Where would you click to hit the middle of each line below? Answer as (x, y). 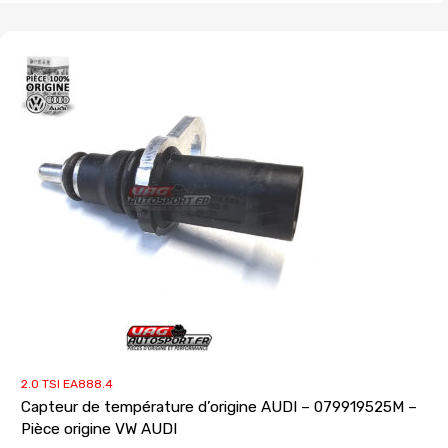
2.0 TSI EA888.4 (67, 383)
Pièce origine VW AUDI (99, 428)
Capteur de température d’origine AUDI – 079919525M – (219, 406)
